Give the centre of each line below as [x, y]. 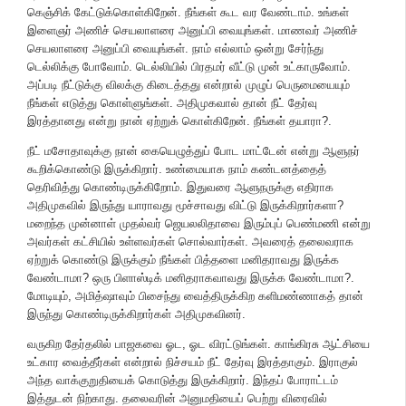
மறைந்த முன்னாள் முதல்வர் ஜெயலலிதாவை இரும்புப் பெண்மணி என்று [199, 223]
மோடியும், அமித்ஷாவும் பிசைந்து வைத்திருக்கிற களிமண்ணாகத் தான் [195, 296]
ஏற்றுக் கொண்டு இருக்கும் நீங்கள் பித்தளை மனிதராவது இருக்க [183, 260]
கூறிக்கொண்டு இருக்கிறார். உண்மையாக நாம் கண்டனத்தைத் [177, 169]
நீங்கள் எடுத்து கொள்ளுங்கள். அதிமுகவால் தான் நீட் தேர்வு [172, 103]
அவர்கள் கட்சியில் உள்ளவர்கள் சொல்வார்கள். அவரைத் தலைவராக [190, 242]
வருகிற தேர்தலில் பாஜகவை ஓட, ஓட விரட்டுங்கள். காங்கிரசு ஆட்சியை [198, 344]
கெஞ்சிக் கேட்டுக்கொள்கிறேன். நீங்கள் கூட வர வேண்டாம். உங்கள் [188, 12]
